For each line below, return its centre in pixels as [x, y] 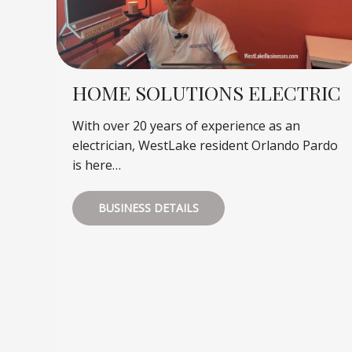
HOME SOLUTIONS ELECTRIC [207, 92]
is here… [97, 165]
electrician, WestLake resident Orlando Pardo [205, 145]
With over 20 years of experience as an [186, 125]
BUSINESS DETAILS [148, 207]
